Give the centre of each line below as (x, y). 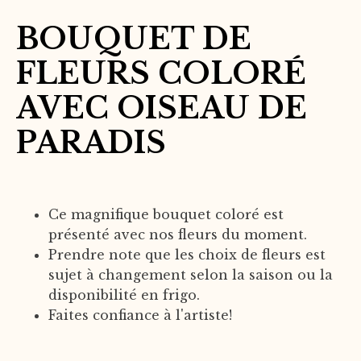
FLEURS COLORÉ (161, 74)
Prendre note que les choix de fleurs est (187, 255)
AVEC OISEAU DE (162, 108)
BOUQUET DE (134, 39)
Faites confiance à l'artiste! (140, 315)
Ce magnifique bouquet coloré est (166, 214)
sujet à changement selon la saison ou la (191, 275)
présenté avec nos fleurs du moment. (178, 234)
